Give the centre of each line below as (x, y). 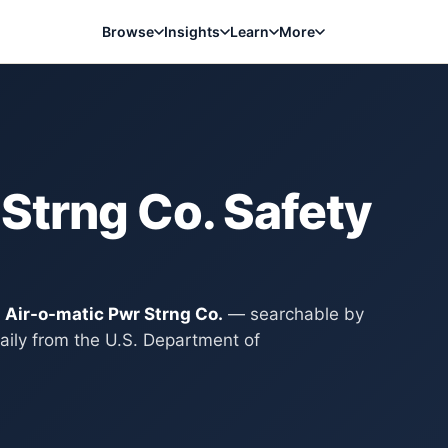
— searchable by (293, 314)
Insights (191, 31)
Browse (127, 31)
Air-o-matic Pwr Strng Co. (114, 314)
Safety (293, 211)
